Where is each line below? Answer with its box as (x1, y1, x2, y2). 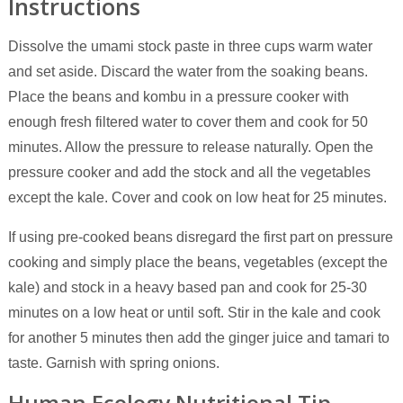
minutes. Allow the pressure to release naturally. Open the (7, 139, 373, 155)
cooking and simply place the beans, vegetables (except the (7, 254, 388, 270)
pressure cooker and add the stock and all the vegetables (7, 164, 371, 180)
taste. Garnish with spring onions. (7, 354, 219, 371)
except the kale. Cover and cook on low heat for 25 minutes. (7, 189, 387, 205)
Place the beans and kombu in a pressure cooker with (7, 88, 349, 104)
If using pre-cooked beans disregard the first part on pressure (7, 228, 393, 245)
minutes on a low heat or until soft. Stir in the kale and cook (7, 304, 381, 320)
